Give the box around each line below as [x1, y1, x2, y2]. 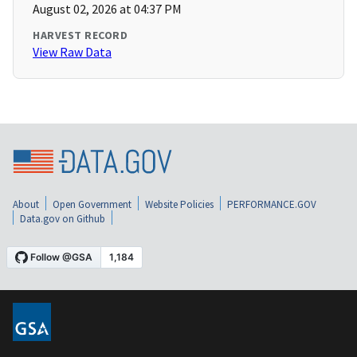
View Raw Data [33, 44, 112, 61]
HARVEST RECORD [33, 28, 127, 43]
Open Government [53, 198, 131, 212]
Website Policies [145, 198, 214, 212]
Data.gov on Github [20, 212, 105, 226]
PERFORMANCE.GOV [227, 198, 316, 212]
